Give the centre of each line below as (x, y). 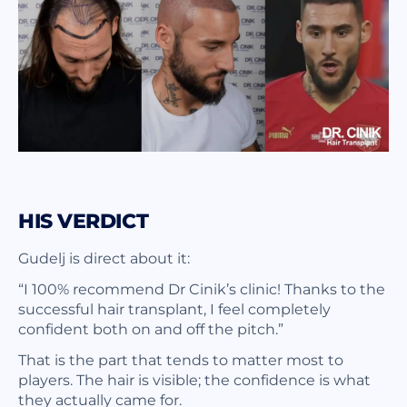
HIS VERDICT (84, 222)
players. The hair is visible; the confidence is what (194, 380)
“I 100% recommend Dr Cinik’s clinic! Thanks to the (202, 289)
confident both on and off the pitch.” (151, 329)
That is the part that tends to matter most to (181, 360)
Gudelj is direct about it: (104, 258)
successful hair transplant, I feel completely (174, 309)
